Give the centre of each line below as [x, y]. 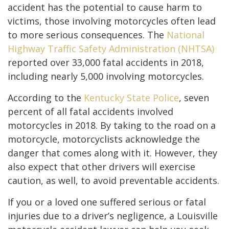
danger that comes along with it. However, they [112, 153]
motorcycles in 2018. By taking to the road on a [112, 125]
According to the [46, 97]
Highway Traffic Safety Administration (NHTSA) [111, 48]
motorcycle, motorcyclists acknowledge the [104, 139]
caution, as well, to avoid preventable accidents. [113, 180]
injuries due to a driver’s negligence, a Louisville [113, 215]
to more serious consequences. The [87, 35]
